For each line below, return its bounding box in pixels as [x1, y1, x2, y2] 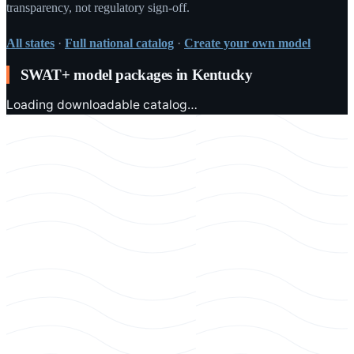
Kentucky [191, 66, 253, 84]
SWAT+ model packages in [20, 66, 192, 84]
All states [6, 36, 55, 51]
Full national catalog [65, 36, 174, 51]
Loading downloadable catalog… [6, 97, 198, 113]
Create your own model [184, 36, 311, 51]
